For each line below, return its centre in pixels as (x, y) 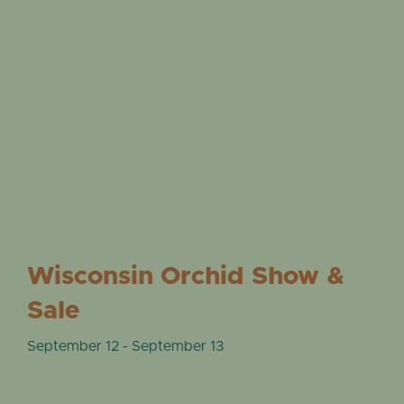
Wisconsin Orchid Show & (186, 276)
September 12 (73, 346)
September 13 (178, 346)
